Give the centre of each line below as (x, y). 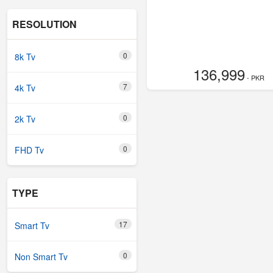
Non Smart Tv (41, 257)
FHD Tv (29, 150)
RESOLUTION (44, 24)
